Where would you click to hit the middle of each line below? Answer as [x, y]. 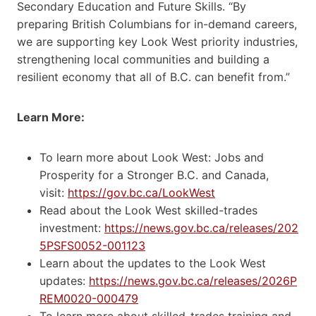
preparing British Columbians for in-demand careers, [157, 24]
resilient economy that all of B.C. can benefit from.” [153, 77]
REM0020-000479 [89, 298]
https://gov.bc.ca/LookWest [141, 192]
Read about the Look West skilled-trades [148, 210]
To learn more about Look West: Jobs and [152, 157]
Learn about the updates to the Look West [153, 263]
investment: [72, 227]
